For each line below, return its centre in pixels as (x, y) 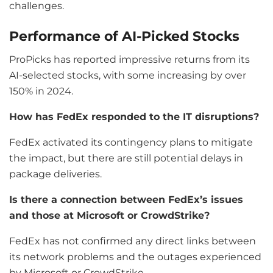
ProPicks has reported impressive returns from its (129, 60)
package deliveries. (55, 174)
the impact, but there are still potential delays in (126, 158)
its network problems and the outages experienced (135, 257)
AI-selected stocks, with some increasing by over (128, 76)
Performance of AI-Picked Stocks (124, 36)
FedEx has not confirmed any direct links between (133, 241)
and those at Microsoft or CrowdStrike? (109, 216)
